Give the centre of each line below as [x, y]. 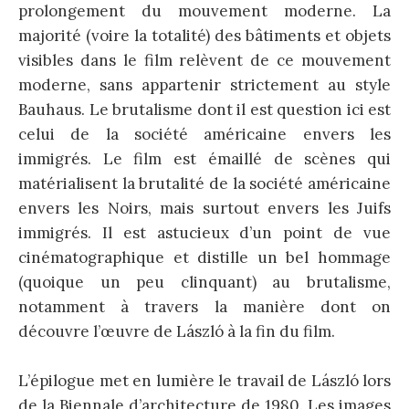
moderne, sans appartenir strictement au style [204, 84]
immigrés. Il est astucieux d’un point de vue [204, 232]
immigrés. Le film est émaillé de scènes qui [204, 158]
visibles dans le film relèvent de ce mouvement [204, 60]
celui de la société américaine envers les [204, 134]
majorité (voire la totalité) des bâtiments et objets [204, 35]
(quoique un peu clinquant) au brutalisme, [204, 282]
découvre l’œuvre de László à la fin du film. [177, 331]
